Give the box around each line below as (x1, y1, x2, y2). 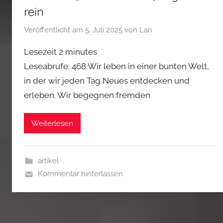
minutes (65, 47, 97, 57)
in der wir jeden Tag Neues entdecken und (24, 76, 190, 86)
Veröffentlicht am (24, 25, 85, 35)
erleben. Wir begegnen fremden (24, 90, 150, 101)
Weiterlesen (31, 118, 73, 128)
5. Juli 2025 (85, 25, 122, 35)
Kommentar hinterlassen (37, 169, 123, 179)
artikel (37, 156, 59, 166)
